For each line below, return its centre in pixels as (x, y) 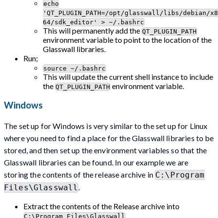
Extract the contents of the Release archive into (101, 206)
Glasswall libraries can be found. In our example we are (96, 162)
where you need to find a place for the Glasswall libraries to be (109, 138)
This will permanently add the (92, 31)
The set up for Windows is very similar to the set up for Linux (106, 126)
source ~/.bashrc (74, 69)
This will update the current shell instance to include (128, 77)
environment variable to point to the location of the (127, 40)
